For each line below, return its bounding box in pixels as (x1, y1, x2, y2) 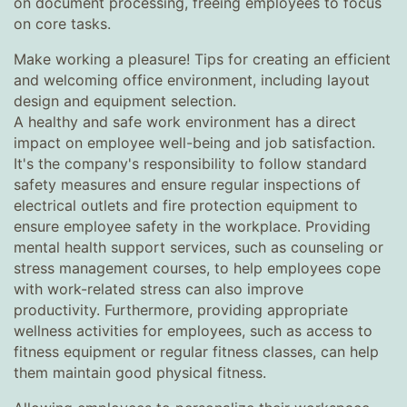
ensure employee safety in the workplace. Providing (14, 217, 371, 235)
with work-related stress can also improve (14, 280, 303, 298)
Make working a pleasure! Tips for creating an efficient (14, 50, 391, 68)
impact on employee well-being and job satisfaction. (14, 134, 375, 152)
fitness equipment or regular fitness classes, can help (14, 342, 379, 361)
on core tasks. (14, 15, 111, 33)
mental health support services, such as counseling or (14, 238, 383, 256)
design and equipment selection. (14, 92, 236, 110)
